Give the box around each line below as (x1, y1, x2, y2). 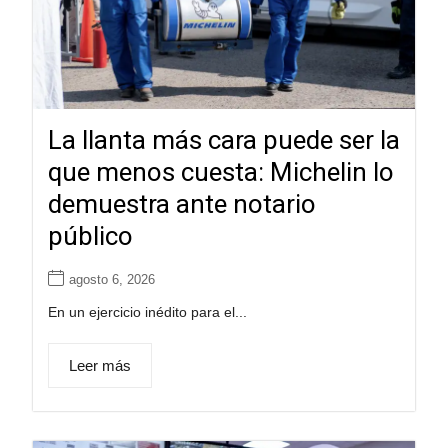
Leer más (68, 356, 131, 374)
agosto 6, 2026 (68, 271, 155, 287)
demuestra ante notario (47, 188, 316, 219)
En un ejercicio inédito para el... (47, 303, 247, 320)
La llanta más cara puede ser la (47, 124, 400, 155)
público (47, 220, 133, 251)
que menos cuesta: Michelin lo (47, 156, 394, 187)
